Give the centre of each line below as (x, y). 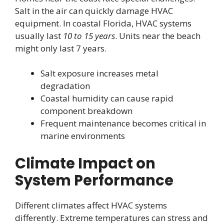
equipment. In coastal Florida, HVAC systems (103, 23)
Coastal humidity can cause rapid (107, 98)
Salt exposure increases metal (99, 73)
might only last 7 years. (61, 48)
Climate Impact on (85, 163)
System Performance (94, 180)
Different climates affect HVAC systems (91, 205)
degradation (65, 86)
